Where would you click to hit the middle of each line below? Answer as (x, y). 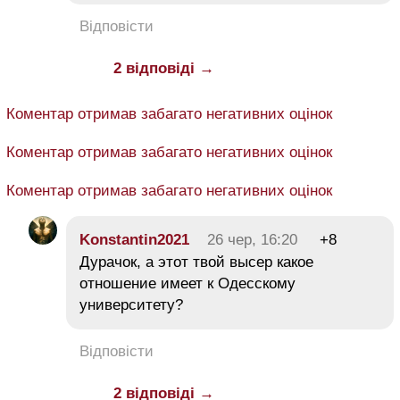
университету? (131, 305)
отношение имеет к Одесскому (187, 284)
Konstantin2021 (134, 240)
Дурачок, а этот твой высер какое (196, 262)
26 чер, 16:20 (252, 240)
